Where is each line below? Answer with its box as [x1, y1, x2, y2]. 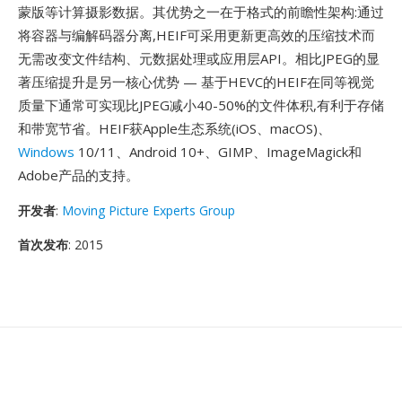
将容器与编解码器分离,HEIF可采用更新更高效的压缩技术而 [18, 26, 375, 44]
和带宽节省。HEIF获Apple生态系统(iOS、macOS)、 [18, 119, 331, 137]
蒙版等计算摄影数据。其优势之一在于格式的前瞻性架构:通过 [18, 3, 384, 21]
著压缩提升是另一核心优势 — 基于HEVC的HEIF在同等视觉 [18, 73, 374, 91]
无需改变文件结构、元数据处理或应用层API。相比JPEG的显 [18, 49, 380, 67]
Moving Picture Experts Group [62, 202, 235, 219]
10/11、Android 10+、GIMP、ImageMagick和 [74, 143, 362, 161]
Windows [18, 143, 74, 161]
